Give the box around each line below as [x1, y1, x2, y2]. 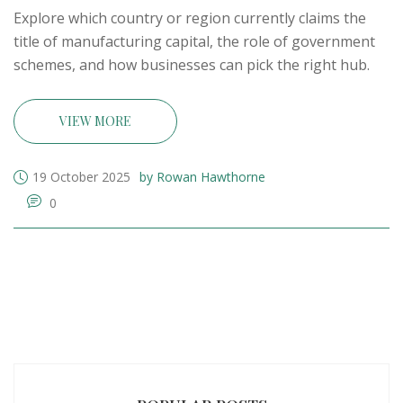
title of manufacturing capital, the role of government [13, 31, 375, 52]
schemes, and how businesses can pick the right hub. [13, 55, 370, 76]
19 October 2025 [32, 168, 130, 186]
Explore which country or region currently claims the [13, 8, 366, 29]
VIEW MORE [59, 112, 131, 130]
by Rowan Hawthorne [139, 168, 265, 186]
